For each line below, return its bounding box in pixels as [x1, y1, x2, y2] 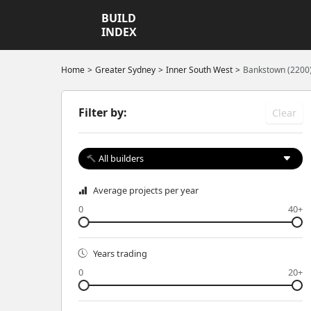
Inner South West [166, 64, 233, 76]
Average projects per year [93, 184, 199, 197]
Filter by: [78, 105, 127, 120]
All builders [99, 151, 144, 165]
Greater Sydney [95, 64, 155, 76]
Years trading [93, 246, 147, 260]
